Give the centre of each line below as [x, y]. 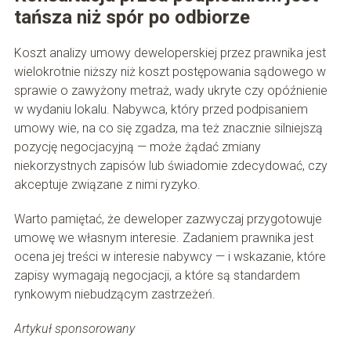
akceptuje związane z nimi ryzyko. [107, 185]
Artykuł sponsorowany [74, 329]
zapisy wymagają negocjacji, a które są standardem [157, 276]
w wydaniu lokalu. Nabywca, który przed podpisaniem [161, 110]
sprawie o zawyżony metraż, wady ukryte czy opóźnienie [170, 91]
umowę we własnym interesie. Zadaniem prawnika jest [163, 238]
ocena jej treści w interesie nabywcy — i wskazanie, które [170, 257]
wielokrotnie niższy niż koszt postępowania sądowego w [170, 72]
